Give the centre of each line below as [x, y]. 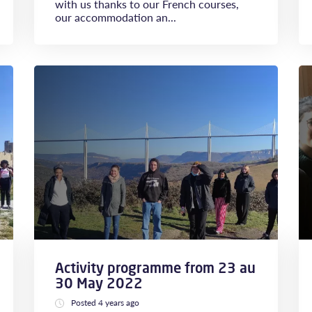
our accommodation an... [116, 17]
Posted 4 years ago [105, 303]
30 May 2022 [99, 283]
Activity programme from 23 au [155, 268]
